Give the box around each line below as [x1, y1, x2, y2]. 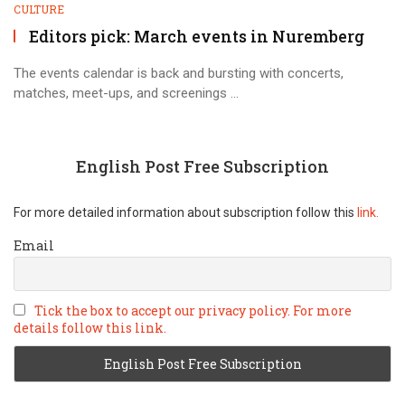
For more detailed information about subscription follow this [14, 205, 354, 220]
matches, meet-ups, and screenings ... [14, 85, 239, 101]
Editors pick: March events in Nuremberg [29, 25, 364, 47]
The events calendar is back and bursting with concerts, [14, 65, 344, 81]
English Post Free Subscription [76, 155, 329, 177]
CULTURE [14, 2, 64, 16]
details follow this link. [14, 319, 166, 337]
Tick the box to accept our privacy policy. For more [34, 302, 352, 320]
